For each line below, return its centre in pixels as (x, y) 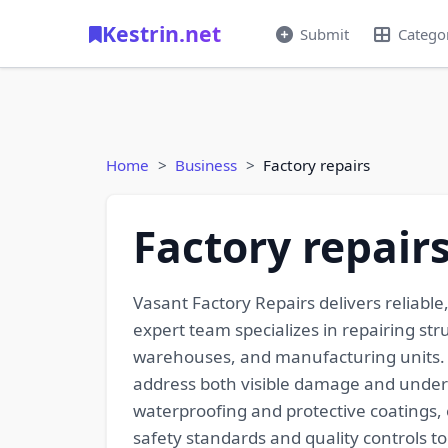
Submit (324, 33)
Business (206, 165)
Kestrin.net (161, 33)
